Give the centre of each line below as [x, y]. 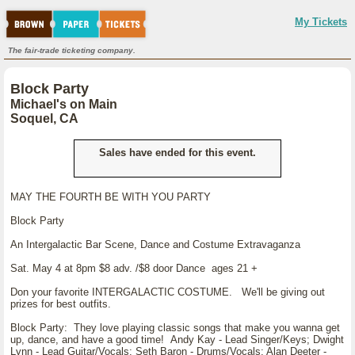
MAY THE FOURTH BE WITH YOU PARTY [111, 197]
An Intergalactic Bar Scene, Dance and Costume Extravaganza [155, 244]
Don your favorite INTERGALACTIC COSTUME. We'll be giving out [168, 292]
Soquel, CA [44, 118]
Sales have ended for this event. [177, 153]
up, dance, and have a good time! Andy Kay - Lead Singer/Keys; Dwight [177, 340]
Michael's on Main [64, 104]
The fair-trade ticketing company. [72, 50]
